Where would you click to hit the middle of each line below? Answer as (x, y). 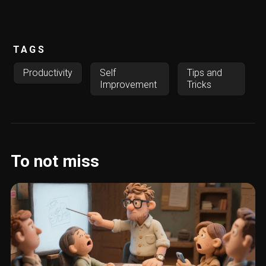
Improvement (129, 84)
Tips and (205, 72)
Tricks (199, 84)
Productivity (48, 72)
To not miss (55, 161)
